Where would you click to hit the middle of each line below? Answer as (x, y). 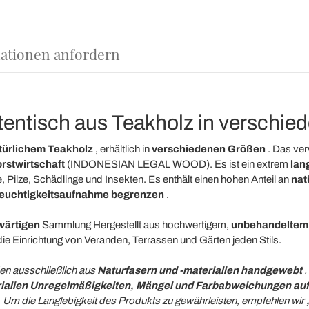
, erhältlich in (122, 149)
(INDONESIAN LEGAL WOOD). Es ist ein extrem (177, 165)
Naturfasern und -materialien (168, 271)
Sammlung (65, 225)
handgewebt (271, 271)
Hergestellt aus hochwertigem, (161, 225)
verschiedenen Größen (208, 149)
